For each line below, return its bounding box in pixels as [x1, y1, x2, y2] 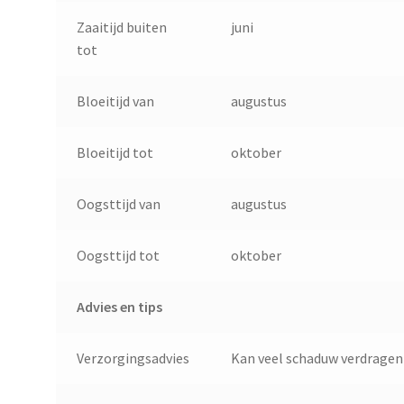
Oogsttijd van [76, 194, 161, 213]
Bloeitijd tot [76, 142, 153, 161]
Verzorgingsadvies [76, 348, 189, 367]
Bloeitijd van [76, 91, 154, 110]
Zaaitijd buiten [76, 17, 167, 36]
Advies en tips [76, 297, 162, 316]
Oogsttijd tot [76, 245, 160, 264]
